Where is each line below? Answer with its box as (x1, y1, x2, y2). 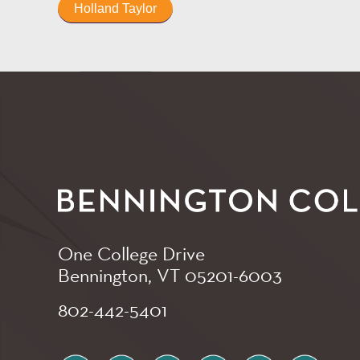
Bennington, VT (58, 263, 185, 288)
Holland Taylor (74, 2, 157, 16)
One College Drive (58, 241, 205, 267)
